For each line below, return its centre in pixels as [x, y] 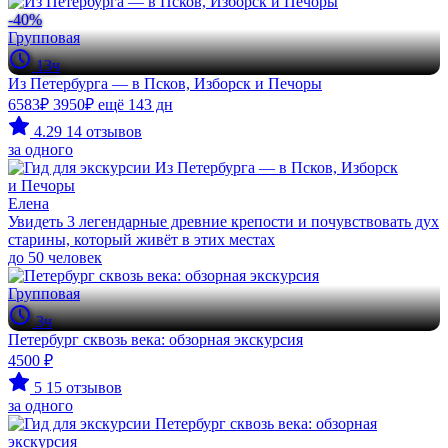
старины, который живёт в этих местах [141, 239]
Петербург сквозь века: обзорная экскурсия [155, 339]
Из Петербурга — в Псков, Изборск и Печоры [165, 83]
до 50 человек [55, 257]
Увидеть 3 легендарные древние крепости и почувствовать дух [223, 221]
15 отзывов [84, 387]
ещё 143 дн [135, 104]
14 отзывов [104, 131]
